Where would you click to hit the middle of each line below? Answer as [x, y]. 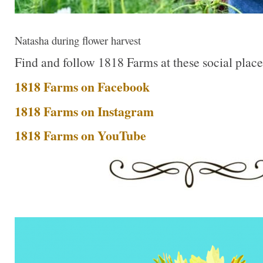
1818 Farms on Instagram [84, 111]
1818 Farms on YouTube [80, 136]
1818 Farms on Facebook [82, 86]
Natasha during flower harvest [78, 40]
